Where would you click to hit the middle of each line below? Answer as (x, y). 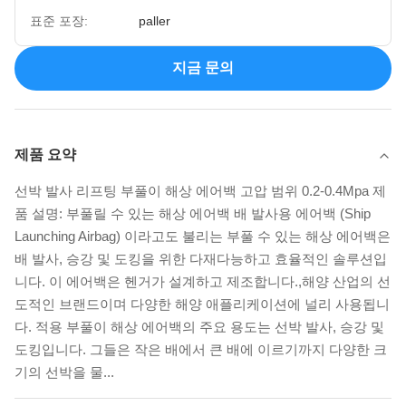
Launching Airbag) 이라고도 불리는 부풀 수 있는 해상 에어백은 (203, 236)
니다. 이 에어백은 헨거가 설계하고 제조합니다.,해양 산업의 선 (203, 281)
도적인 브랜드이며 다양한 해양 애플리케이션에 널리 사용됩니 (202, 304)
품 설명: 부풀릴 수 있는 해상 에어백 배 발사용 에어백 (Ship (193, 213)
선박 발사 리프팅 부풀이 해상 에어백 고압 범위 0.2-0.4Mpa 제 (200, 191)
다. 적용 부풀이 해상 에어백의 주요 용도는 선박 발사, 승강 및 (199, 327)
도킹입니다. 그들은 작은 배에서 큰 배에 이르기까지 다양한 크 (201, 349)
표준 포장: (59, 21)
